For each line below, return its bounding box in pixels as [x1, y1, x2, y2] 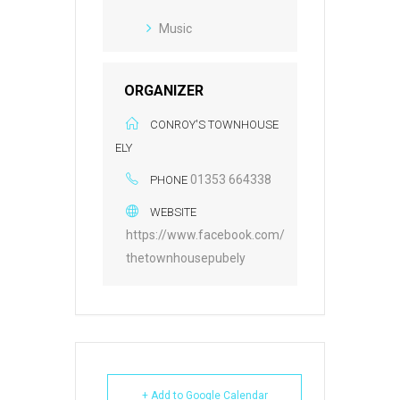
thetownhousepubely [126, 251, 246, 266]
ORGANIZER [124, 82, 204, 100]
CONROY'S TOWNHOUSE [150, 118, 279, 132]
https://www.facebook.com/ [126, 228, 285, 243]
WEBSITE [150, 205, 196, 220]
